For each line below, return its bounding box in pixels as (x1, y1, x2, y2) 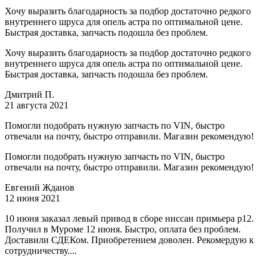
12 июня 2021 (5, 193, 60, 204)
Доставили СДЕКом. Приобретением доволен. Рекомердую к (5, 235, 254, 246)
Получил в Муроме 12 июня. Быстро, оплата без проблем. (5, 224, 241, 235)
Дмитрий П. (5, 89, 54, 100)
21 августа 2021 (5, 100, 69, 111)
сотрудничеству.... (5, 246, 77, 256)
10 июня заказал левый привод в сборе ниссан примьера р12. (5, 213, 254, 224)
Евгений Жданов (5, 182, 74, 193)
